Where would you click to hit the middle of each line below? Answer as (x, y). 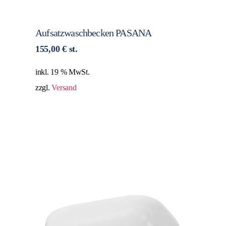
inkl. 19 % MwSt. (63, 72)
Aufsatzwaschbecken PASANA (94, 33)
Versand (64, 88)
